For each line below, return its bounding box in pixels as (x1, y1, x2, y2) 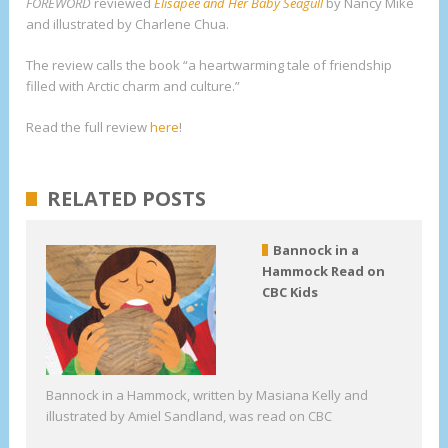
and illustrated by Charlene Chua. (26, 14, 230, 33)
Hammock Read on (261, 261, 385, 280)
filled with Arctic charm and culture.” (26, 76, 241, 95)
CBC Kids (261, 282, 318, 301)
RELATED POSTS (47, 184, 207, 212)
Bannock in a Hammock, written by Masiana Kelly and (46, 385, 369, 404)
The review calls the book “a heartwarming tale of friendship (26, 55, 393, 74)
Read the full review (26, 117, 151, 136)
